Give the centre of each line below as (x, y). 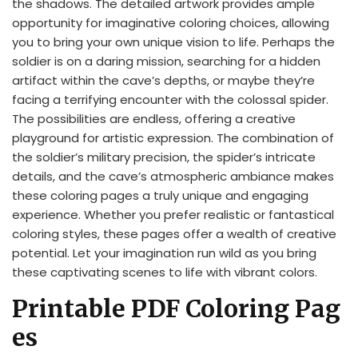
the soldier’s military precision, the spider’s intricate (164, 157)
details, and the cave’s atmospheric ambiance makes (173, 176)
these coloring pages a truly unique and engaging (160, 195)
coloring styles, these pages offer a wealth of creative (174, 233)
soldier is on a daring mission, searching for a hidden (166, 61)
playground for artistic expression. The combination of (173, 137)
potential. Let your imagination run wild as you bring (164, 253)
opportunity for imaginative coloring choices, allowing (171, 22)
